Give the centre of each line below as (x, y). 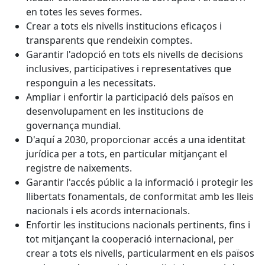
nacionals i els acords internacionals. (108, 211)
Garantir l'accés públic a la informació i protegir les (140, 182)
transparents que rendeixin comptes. (109, 40)
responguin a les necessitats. (91, 83)
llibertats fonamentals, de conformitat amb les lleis (140, 196)
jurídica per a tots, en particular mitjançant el (127, 154)
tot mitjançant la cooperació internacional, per (130, 239)
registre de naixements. (79, 168)
